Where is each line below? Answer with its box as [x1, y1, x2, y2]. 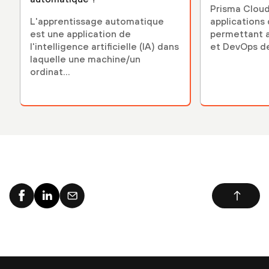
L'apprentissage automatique [30, 15, 164, 26]
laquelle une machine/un [30, 53, 141, 64]
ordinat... [30, 65, 70, 77]
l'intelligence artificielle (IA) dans [30, 40, 179, 52]
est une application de [30, 28, 131, 39]
